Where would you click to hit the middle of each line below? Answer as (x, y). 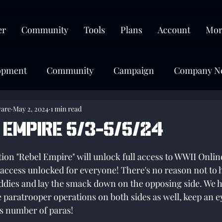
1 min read (66, 109)
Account (174, 30)
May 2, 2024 (31, 109)
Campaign (134, 70)
